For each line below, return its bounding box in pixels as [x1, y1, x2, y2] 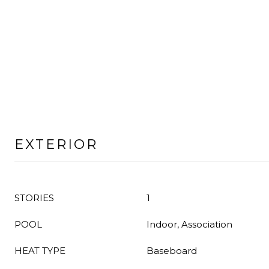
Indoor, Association [147, 219, 232, 230]
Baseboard [147, 245, 197, 256]
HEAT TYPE [14, 245, 65, 256]
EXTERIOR [14, 136, 98, 153]
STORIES [14, 192, 54, 204]
